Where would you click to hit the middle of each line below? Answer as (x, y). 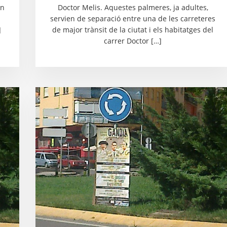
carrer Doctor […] (133, 41)
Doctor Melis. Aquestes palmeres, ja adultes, (133, 7)
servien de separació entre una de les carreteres (133, 18)
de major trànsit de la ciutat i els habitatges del (133, 30)
